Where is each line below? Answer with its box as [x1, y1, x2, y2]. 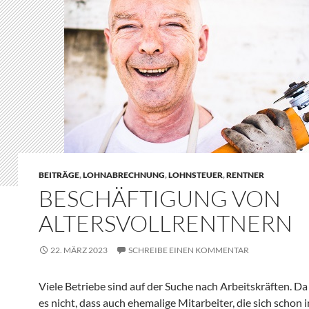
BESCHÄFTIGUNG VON [39, 184, 281, 212]
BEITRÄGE [39, 170, 79, 180]
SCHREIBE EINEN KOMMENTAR [128, 245, 249, 255]
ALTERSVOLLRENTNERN [39, 209, 292, 237]
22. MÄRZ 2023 [50, 245, 108, 255]
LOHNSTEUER [168, 170, 223, 180]
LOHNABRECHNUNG [83, 170, 165, 180]
